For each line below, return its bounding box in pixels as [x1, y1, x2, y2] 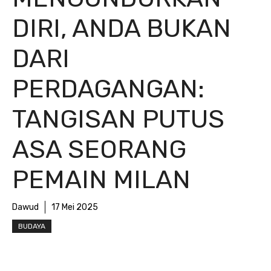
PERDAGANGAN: [12, 74, 204, 104]
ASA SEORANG [12, 134, 186, 165]
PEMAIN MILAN [12, 165, 191, 195]
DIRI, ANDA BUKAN [12, 13, 231, 44]
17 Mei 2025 [51, 202, 98, 212]
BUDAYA [18, 222, 45, 230]
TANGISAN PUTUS [12, 104, 224, 134]
